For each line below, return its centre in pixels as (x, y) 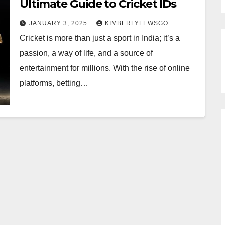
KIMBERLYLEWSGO (137, 23)
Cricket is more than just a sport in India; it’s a (100, 38)
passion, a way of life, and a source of (86, 53)
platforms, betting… (54, 83)
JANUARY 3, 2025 (59, 23)
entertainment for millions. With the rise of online (105, 68)
